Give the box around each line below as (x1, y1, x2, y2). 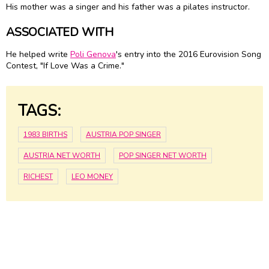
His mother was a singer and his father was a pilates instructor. (6, 1, 252, 13)
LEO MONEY (71, 171, 113, 181)
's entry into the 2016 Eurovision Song (116, 49, 261, 61)
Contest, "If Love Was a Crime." (6, 60, 124, 72)
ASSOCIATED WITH (6, 24, 114, 41)
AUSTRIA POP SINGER (86, 129, 161, 139)
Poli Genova (70, 49, 116, 61)
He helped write (6, 49, 70, 61)
